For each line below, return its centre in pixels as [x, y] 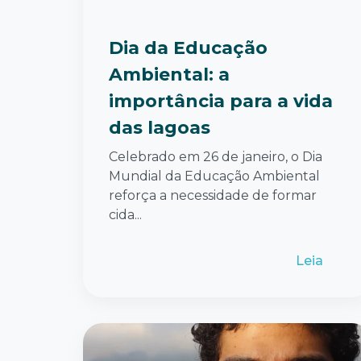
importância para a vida [221, 101]
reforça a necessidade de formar [213, 195]
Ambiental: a [169, 74]
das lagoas [160, 127]
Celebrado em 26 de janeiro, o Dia [216, 156]
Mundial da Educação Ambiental [214, 176]
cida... [125, 214]
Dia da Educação [188, 48]
